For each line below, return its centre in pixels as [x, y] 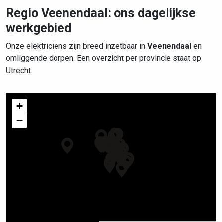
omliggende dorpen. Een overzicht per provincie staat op [104, 58]
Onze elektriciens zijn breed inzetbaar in [77, 46]
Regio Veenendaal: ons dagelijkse [101, 13]
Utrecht [18, 71]
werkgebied [39, 28]
